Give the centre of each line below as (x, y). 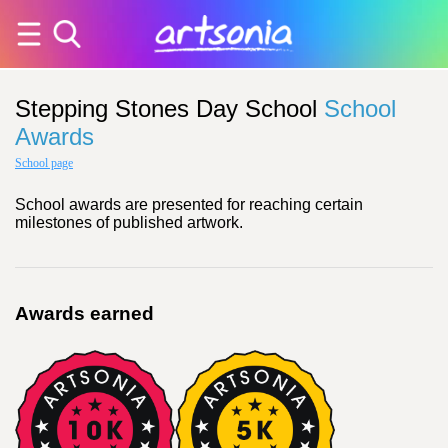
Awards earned (84, 313)
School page (44, 163)
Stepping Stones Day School (166, 108)
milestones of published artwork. (129, 222)
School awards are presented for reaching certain (189, 204)
